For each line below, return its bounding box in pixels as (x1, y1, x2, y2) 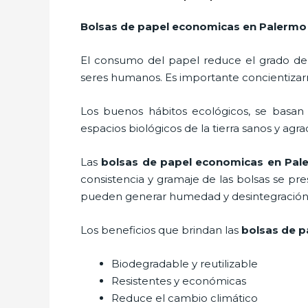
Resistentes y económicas (111, 274, 246, 287)
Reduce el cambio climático (111, 291, 258, 305)
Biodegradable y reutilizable (111, 256, 258, 270)
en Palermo (243, 19, 307, 33)
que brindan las (158, 223, 239, 236)
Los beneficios (80, 223, 155, 236)
